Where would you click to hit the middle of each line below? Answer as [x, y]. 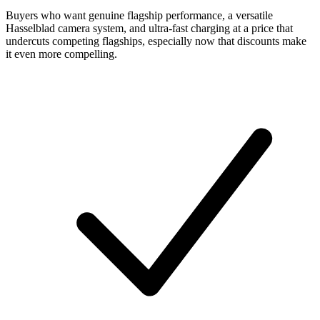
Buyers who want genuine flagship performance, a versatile [139, 15]
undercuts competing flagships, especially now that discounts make [156, 41]
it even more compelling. [61, 54]
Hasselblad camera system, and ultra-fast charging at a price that [149, 28]
